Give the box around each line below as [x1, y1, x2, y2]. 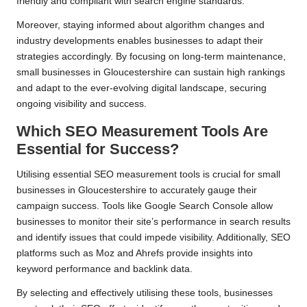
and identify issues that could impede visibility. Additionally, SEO [16, 232, 291, 243]
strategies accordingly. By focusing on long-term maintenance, [16, 51, 286, 62]
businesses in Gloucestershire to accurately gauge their [16, 185, 257, 196]
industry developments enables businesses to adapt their [16, 36, 263, 47]
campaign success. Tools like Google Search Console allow [16, 201, 273, 212]
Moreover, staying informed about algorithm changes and [16, 20, 265, 31]
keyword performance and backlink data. [16, 264, 193, 275]
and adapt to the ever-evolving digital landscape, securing [16, 83, 267, 94]
